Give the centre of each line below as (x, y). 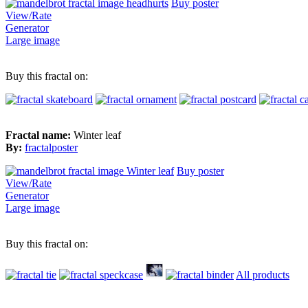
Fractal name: (40, 135)
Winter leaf (97, 135)
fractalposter (51, 147)
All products (263, 274)
